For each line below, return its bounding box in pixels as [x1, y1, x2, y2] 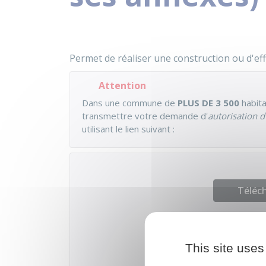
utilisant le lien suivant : [82, 123, 175, 135]
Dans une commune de [82, 97, 178, 109]
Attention [99, 79, 146, 92]
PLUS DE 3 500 [178, 97, 239, 109]
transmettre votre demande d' [82, 110, 208, 122]
